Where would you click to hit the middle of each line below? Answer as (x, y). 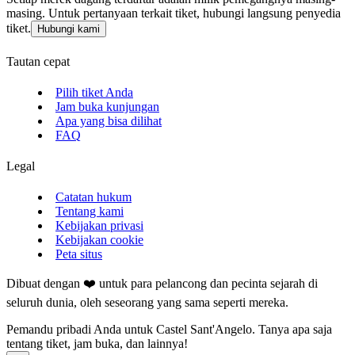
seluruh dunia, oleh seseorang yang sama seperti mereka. (147, 303)
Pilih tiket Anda (94, 92)
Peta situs (79, 254)
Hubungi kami (69, 29)
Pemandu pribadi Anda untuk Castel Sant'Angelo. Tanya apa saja (169, 330)
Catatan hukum (94, 197)
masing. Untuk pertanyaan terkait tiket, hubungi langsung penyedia (174, 13)
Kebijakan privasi (99, 226)
